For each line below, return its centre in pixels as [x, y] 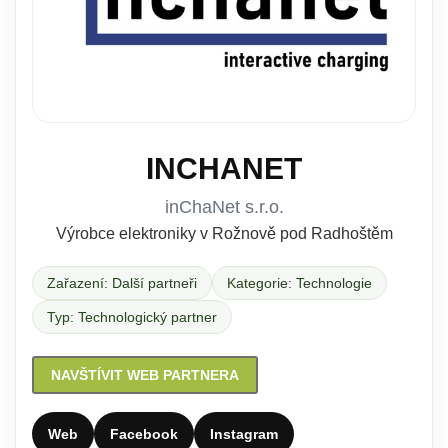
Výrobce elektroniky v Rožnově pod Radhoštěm [224, 233]
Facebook [144, 434]
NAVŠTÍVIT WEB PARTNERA [144, 375]
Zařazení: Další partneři [122, 283]
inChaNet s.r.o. [224, 207]
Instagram [244, 434]
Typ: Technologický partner [132, 317]
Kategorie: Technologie [299, 283]
